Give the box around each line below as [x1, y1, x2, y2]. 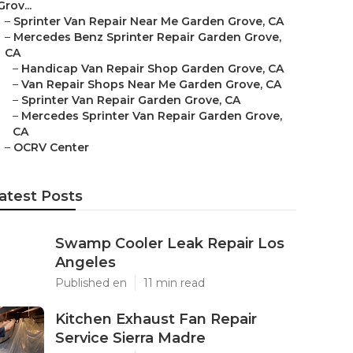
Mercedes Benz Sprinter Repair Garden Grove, [13, 30, 281, 44]
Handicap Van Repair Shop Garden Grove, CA [21, 61, 284, 76]
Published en [55, 276, 127, 290]
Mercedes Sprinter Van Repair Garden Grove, [21, 109, 282, 123]
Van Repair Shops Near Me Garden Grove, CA [21, 77, 281, 91]
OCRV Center [13, 140, 89, 154]
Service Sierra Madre [55, 329, 206, 347]
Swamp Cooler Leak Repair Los [55, 235, 284, 252]
